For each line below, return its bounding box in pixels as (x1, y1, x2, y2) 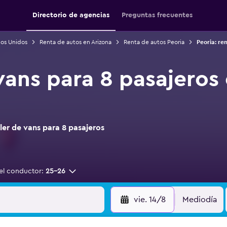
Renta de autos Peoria (123, 39, 184, 45)
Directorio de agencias (32, 12, 109, 19)
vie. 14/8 (133, 196, 166, 204)
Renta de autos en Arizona (39, 39, 111, 45)
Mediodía (182, 196, 217, 204)
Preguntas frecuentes (122, 12, 193, 19)
